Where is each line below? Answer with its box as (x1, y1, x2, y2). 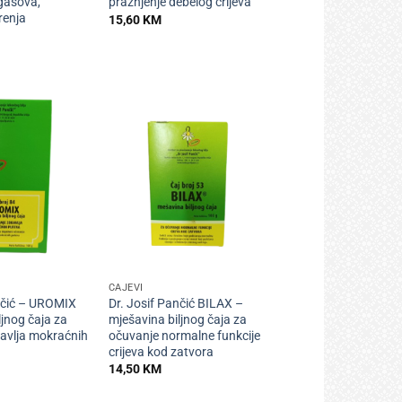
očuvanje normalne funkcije (108, 328, 260, 344)
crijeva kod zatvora (108, 344, 214, 360)
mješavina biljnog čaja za (108, 311, 247, 328)
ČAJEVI (108, 281, 144, 293)
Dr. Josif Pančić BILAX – (108, 295, 243, 311)
